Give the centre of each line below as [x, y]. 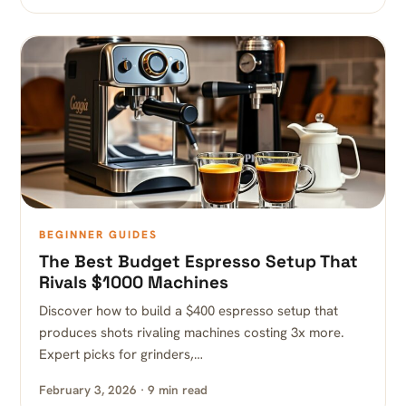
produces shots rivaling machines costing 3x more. [192, 333]
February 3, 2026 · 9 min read [123, 390]
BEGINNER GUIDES [98, 235]
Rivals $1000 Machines [134, 282]
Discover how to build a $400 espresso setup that [188, 311]
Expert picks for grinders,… [121, 354]
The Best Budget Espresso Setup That [198, 261]
